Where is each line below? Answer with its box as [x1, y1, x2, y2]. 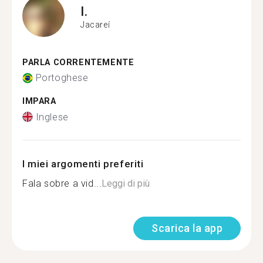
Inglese [35, 111, 69, 123]
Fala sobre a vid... [22, 177, 102, 189]
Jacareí [80, 20, 110, 29]
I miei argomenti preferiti [22, 157, 144, 170]
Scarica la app [151, 221, 222, 234]
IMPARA [22, 96, 56, 106]
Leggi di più [102, 177, 150, 189]
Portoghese [35, 72, 89, 83]
